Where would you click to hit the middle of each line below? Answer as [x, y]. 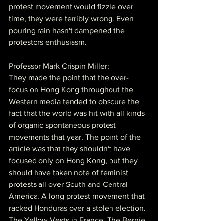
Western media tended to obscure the [75, 101]
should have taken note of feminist [70, 172]
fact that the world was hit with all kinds [78, 113]
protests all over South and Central [69, 184]
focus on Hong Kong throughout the [72, 89]
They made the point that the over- [69, 77]
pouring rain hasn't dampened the [68, 30]
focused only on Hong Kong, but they [74, 160]
